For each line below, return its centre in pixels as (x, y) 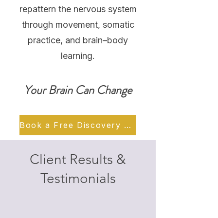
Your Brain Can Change (78, 90)
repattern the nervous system (78, 9)
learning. (78, 56)
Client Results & (78, 159)
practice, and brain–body (78, 40)
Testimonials (78, 178)
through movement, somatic (78, 25)
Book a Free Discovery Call (128, 125)
